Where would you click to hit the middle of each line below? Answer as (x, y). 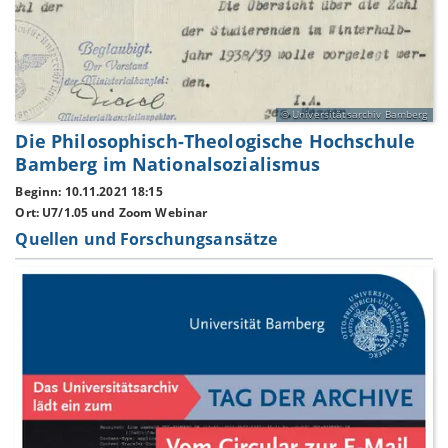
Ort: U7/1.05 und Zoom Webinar (111, 212)
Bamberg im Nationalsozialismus (168, 163)
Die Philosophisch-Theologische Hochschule (215, 140)
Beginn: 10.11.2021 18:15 (89, 192)
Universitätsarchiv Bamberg (359, 114)
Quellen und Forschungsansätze (146, 238)
